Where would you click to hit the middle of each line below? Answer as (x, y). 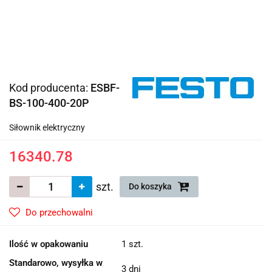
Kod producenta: (50, 87)
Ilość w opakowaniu (49, 244)
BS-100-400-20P (49, 103)
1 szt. (132, 244)
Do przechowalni (59, 212)
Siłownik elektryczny (47, 127)
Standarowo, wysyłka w (56, 263)
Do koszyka (151, 186)
